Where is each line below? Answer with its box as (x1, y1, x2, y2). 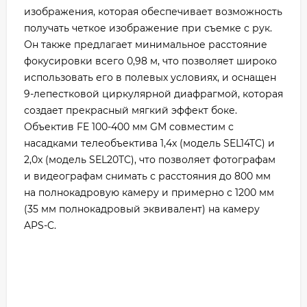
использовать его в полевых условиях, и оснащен (24, 71, 276, 84)
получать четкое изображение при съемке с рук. (24, 21, 272, 34)
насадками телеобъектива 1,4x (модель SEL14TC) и (24, 136, 275, 149)
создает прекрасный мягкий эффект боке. (24, 103, 237, 116)
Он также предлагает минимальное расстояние (24, 38, 267, 51)
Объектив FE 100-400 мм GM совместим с (24, 120, 234, 133)
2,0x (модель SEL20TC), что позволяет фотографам (24, 153, 275, 166)
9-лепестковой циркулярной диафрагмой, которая (24, 87, 283, 100)
